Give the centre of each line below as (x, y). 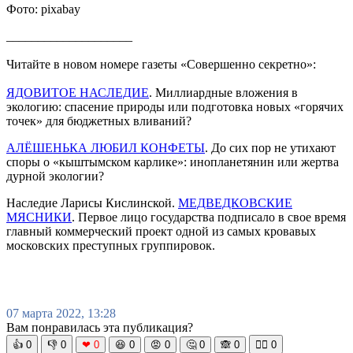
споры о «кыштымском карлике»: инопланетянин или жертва (173, 162)
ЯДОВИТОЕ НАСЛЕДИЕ (78, 92)
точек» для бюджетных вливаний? (100, 121)
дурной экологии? (57, 176)
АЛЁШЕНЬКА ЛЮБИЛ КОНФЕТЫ (106, 147)
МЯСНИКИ (39, 217)
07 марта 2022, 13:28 (61, 313)
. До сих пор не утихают (270, 147)
